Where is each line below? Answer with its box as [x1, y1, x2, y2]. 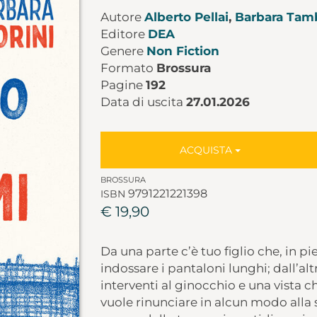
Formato [100, 61, 156, 75]
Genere [100, 44, 146, 58]
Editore [100, 27, 148, 41]
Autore [100, 10, 144, 24]
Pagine [100, 78, 146, 92]
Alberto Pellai [144, 10, 229, 24]
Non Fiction [146, 44, 219, 58]
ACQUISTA [180, 144, 236, 156]
